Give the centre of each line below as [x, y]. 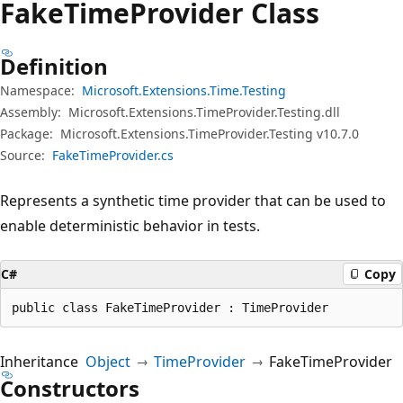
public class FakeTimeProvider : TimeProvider [170, 307]
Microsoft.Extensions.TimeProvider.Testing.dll [204, 112]
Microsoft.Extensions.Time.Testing [184, 90]
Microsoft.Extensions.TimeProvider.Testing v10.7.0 [210, 133]
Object [108, 361]
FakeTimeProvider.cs [113, 155]
